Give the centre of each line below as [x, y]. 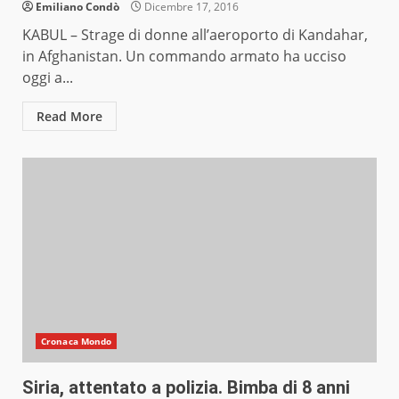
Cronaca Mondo [77, 342]
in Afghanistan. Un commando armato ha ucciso [184, 57]
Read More [69, 117]
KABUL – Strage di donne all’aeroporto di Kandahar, [195, 35]
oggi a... [48, 78]
